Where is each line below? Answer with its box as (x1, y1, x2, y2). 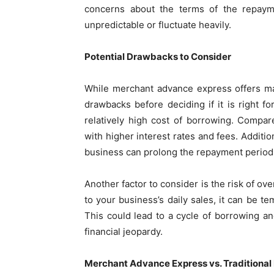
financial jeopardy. (84, 226, 163, 237)
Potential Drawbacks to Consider (84, 51, 231, 62)
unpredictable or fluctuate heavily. (84, 19, 231, 31)
